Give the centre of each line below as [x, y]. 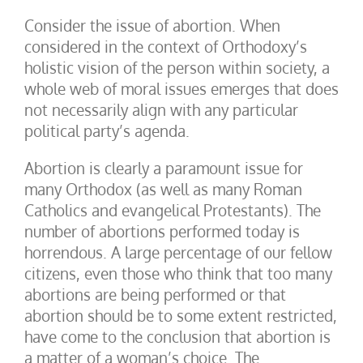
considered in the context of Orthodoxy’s [166, 46]
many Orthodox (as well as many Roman [163, 189]
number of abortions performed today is [162, 231]
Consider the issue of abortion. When [152, 25]
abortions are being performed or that [155, 294]
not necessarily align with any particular [161, 109]
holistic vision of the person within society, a [177, 67]
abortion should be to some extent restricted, [181, 315]
